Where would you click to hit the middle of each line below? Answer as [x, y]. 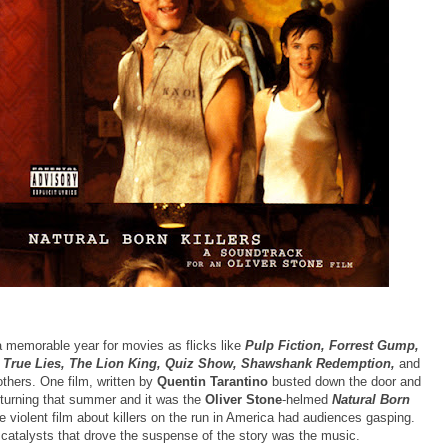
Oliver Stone [243, 399]
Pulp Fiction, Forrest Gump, [332, 345]
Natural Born [371, 399]
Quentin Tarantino [214, 381]
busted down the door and [346, 381]
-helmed [307, 399]
